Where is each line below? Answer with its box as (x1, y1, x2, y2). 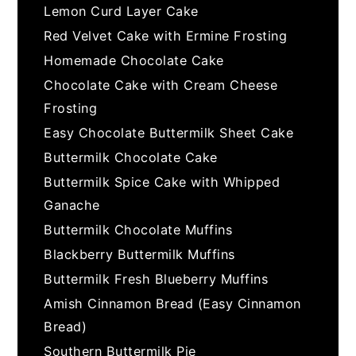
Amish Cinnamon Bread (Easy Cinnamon (44, 295, 301, 311)
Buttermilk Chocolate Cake (44, 149, 218, 165)
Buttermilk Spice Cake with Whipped (44, 173, 281, 190)
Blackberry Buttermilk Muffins (44, 246, 235, 262)
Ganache (44, 196, 100, 213)
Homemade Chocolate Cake (44, 52, 224, 68)
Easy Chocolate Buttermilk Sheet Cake (44, 124, 294, 141)
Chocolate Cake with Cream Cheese (44, 76, 278, 93)
